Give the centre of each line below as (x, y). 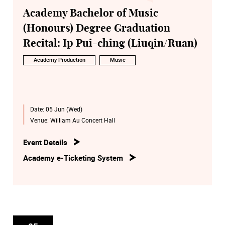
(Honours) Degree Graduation (97, 28)
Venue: (40, 120)
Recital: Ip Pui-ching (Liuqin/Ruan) (110, 43)
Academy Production (59, 60)
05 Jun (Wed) (64, 109)
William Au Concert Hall (82, 120)
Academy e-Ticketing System (73, 157)
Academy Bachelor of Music (91, 13)
